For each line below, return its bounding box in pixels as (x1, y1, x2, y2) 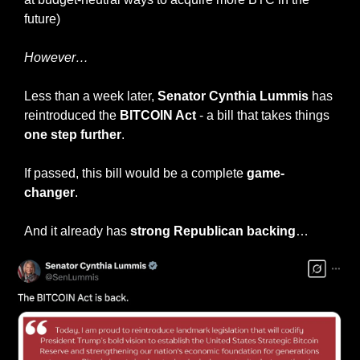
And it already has (24, 224, 130, 239)
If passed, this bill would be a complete (24, 166, 247, 181)
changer (24, 186, 75, 200)
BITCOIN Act (117, 108, 196, 123)
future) (24, 12, 60, 27)
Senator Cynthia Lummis (157, 89, 312, 104)
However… (24, 51, 88, 65)
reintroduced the (24, 108, 117, 123)
